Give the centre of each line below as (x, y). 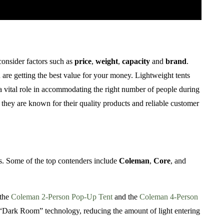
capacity (136, 61)
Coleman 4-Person (169, 197)
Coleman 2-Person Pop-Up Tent (62, 197)
